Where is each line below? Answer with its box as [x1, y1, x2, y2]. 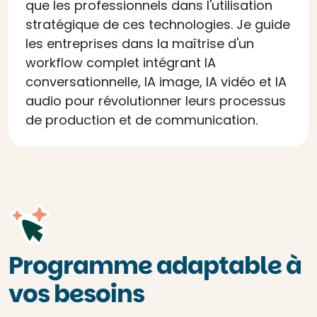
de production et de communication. [25, 111, 258, 129]
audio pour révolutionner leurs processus [25, 92, 286, 110]
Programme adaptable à [8, 248, 301, 282]
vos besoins [8, 277, 144, 311]
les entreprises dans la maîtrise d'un [25, 35, 254, 52]
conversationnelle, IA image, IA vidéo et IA [25, 73, 287, 91]
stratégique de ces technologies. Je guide [25, 16, 290, 33]
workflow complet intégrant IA [25, 54, 216, 71]
